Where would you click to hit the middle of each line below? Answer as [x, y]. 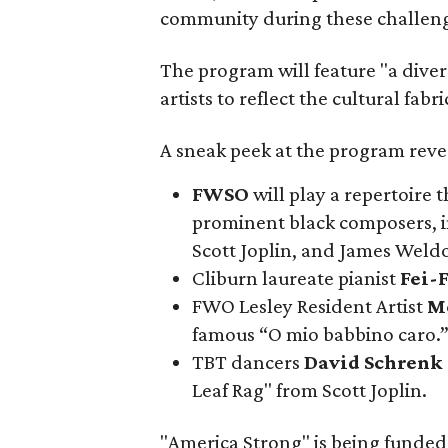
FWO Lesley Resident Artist [310, 306]
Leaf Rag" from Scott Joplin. [310, 390]
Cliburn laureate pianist [296, 278]
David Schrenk [374, 362]
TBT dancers [248, 362]
